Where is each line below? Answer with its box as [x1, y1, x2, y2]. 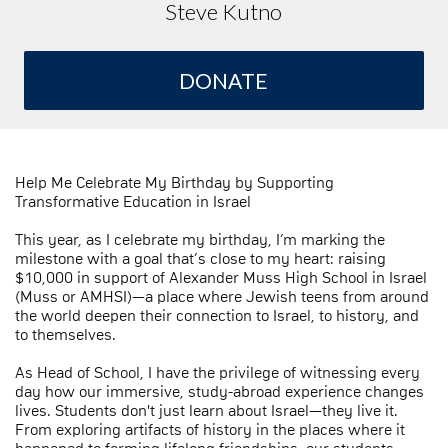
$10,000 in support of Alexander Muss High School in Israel [15, 269, 427, 286]
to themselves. [15, 326, 116, 343]
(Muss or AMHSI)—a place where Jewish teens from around [15, 288, 429, 305]
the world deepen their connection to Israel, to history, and [15, 307, 419, 324]
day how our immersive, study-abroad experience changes [15, 383, 424, 400]
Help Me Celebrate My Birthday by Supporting [15, 174, 334, 191]
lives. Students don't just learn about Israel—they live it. [15, 402, 398, 419]
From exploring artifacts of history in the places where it [15, 421, 405, 438]
